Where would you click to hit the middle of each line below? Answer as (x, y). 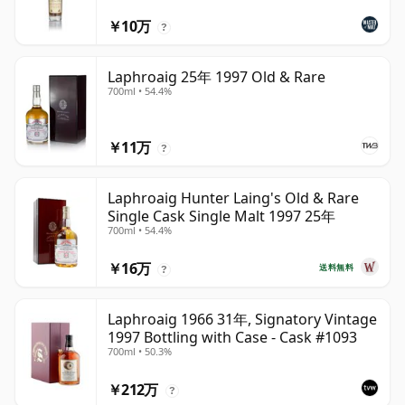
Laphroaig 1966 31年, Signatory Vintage (242, 320)
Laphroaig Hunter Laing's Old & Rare (233, 198)
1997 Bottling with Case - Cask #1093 (232, 338)
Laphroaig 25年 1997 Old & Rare (217, 77)
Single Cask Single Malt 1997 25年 (221, 217)
